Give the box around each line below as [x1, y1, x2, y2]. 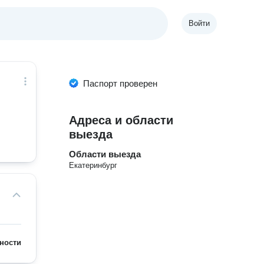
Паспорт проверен [83, 78, 158, 88]
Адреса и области [69, 114, 174, 127]
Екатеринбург [69, 161, 118, 170]
